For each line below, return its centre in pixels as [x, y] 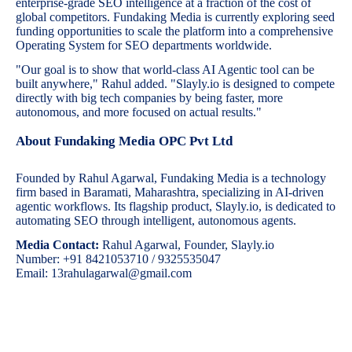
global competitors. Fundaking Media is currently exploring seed [175, 16]
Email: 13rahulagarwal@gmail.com [104, 273]
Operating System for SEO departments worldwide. [144, 45]
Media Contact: [57, 245]
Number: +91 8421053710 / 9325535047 [118, 259]
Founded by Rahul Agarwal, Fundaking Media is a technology [171, 178]
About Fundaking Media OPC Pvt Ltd [124, 141]
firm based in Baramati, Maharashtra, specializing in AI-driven [170, 192]
